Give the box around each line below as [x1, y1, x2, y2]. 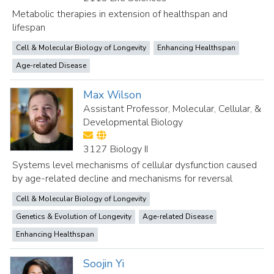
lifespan [12, 21, 45, 34]
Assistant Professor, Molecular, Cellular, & [83, 102, 262, 116]
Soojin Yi [83, 256, 125, 271]
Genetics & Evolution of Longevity [16, 212, 131, 221]
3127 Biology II [83, 143, 149, 156]
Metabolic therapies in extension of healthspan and [12, 7, 228, 21]
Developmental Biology [83, 116, 183, 129]
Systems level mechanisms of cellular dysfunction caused [12, 158, 257, 172]
